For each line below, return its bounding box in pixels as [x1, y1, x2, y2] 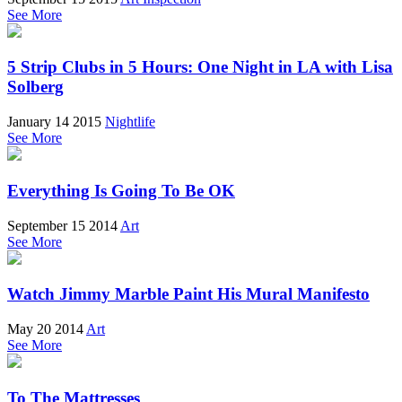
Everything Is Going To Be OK [7, 180, 235, 200]
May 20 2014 [7, 320, 83, 336]
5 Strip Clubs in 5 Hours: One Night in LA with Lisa [7, 57, 393, 77]
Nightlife [105, 114, 155, 130]
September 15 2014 [7, 217, 118, 233]
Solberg [7, 77, 64, 97]
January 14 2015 [7, 114, 101, 130]
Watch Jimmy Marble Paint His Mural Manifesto [7, 284, 370, 304]
